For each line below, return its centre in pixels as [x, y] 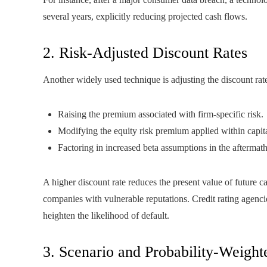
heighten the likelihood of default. [106, 215]
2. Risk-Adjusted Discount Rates [145, 53]
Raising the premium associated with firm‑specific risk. [161, 114]
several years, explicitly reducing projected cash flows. [145, 16]
